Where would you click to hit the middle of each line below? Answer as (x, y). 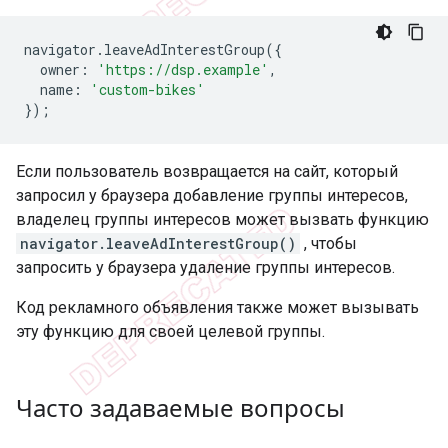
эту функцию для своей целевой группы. (170, 331)
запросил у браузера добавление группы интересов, (212, 195)
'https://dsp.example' (183, 69)
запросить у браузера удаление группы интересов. (205, 267)
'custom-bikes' (147, 89)
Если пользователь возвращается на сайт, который (207, 171)
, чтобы (328, 243)
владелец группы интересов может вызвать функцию (222, 219)
